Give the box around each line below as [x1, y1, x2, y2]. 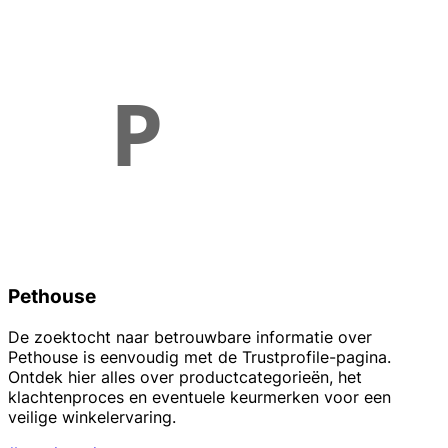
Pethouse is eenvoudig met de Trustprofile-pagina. [8, 346, 391, 367]
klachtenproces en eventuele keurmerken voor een [8, 386, 391, 407]
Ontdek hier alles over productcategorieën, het [8, 366, 362, 387]
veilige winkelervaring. [8, 406, 176, 427]
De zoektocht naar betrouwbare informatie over [8, 326, 372, 347]
